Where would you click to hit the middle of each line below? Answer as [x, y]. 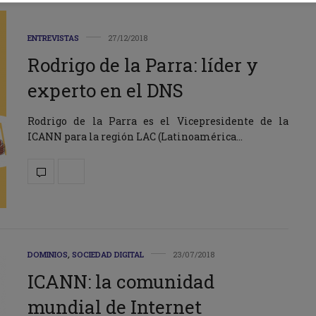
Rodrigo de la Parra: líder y [143, 65]
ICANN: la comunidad [121, 281]
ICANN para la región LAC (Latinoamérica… [135, 137]
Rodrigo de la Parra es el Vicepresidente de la [158, 121]
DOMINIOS [48, 254]
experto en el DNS [105, 91]
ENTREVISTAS [53, 38]
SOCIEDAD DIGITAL [108, 254]
